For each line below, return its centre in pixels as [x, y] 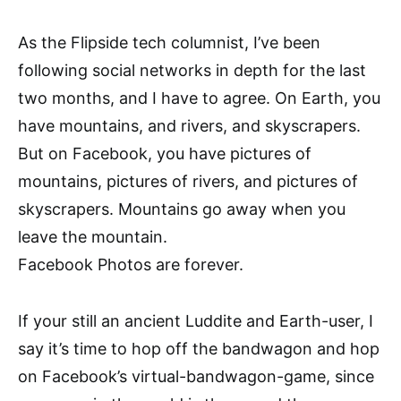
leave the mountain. [93, 237]
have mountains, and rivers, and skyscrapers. [189, 126]
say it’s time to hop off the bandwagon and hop [199, 349]
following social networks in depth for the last [192, 71]
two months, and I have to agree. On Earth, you [199, 98]
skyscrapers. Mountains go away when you [182, 209]
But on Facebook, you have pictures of [165, 154]
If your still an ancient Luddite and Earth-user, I [196, 321]
